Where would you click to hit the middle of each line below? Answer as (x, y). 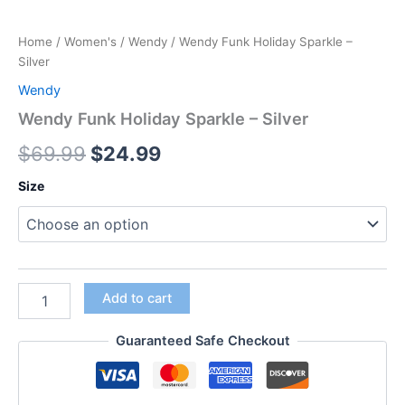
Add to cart (137, 298)
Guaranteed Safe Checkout (202, 341)
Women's (90, 42)
